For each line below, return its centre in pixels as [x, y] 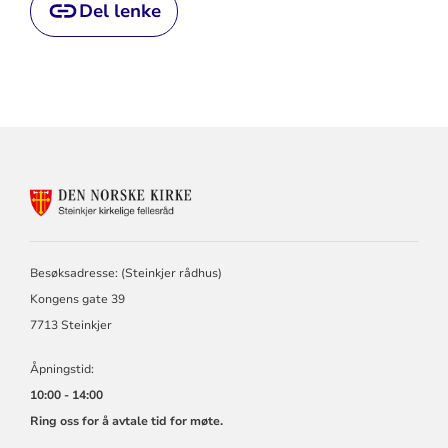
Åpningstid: [61, 369]
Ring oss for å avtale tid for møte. [126, 421]
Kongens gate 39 [77, 299]
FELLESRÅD [295, 271]
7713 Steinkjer [70, 325]
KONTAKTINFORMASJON [344, 195]
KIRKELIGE [292, 252]
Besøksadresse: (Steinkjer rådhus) [125, 273]
